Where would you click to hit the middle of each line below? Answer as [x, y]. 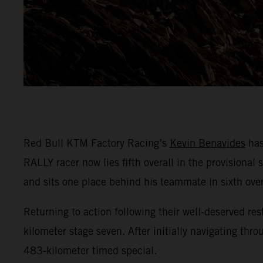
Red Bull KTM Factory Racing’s [97, 143]
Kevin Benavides [208, 143]
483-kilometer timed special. [90, 250]
